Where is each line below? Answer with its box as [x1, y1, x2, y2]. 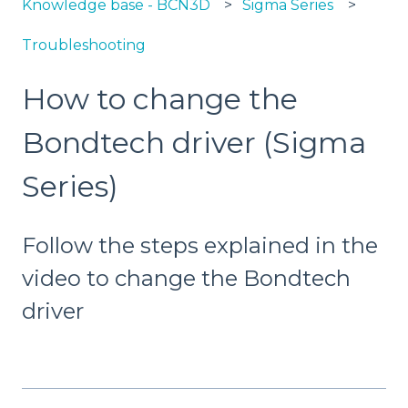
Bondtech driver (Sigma [22, 125, 366, 161]
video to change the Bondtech [22, 264, 351, 291]
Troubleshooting [22, 36, 146, 55]
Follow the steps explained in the [22, 231, 378, 259]
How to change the [22, 81, 298, 117]
